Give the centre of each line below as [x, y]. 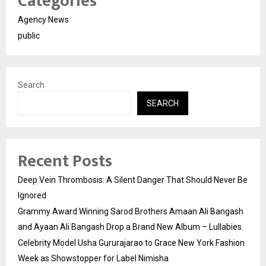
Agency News [43, 20]
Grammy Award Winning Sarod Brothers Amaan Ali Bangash [131, 212]
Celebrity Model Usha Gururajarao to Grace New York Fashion [131, 243]
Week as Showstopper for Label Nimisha [93, 259]
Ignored [32, 196]
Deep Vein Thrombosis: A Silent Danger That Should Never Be [133, 180]
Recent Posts [65, 161]
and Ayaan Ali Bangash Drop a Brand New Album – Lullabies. [131, 227]
